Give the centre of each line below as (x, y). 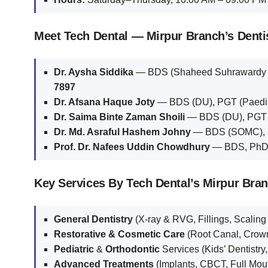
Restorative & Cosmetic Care (119, 234)
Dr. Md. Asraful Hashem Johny (122, 132)
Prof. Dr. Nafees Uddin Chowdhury (132, 147)
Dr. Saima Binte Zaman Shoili (119, 117)
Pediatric (74, 249)
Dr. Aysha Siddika (94, 72)
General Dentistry (93, 220)
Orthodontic (133, 249)
